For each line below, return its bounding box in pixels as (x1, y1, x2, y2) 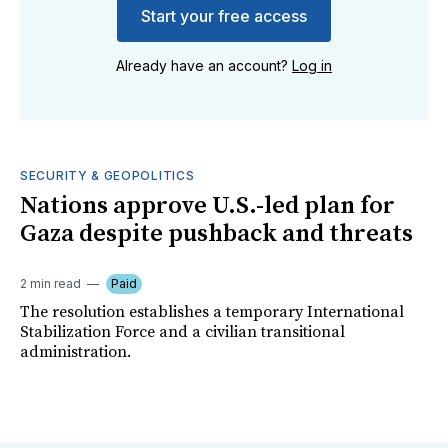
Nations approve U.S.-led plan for (20, 191, 395, 222)
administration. (20, 342, 131, 363)
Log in (292, 57, 332, 75)
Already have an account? (116, 57, 292, 75)
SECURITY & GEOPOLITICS (20, 168, 195, 184)
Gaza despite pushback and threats (20, 219, 413, 250)
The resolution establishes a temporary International (20, 302, 404, 323)
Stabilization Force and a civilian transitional (20, 322, 345, 343)
